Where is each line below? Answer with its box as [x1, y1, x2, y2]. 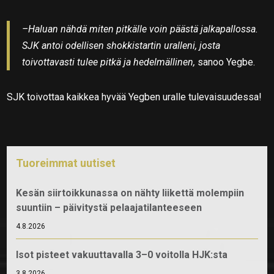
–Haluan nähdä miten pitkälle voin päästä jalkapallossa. [22, 23, 259, 35]
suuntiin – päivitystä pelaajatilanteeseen [16, 201, 202, 213]
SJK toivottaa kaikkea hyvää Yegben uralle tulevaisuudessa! [7, 91, 262, 103]
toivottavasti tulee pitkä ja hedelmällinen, [22, 56, 196, 68]
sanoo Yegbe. [195, 56, 256, 68]
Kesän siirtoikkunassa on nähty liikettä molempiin [16, 187, 245, 199]
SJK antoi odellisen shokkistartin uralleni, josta [22, 39, 221, 51]
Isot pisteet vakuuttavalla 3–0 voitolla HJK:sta [16, 248, 228, 261]
